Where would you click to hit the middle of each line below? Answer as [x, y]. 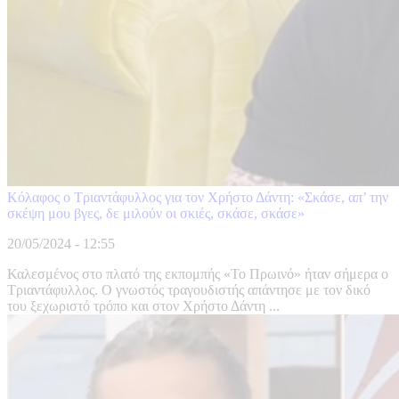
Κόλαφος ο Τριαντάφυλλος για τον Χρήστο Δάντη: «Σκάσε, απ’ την [198, 198]
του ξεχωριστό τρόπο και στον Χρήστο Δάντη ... [143, 306]
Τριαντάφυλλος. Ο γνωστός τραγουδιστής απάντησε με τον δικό [189, 290]
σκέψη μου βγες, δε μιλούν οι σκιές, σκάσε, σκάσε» [156, 214]
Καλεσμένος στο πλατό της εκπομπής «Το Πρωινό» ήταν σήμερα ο [198, 274]
